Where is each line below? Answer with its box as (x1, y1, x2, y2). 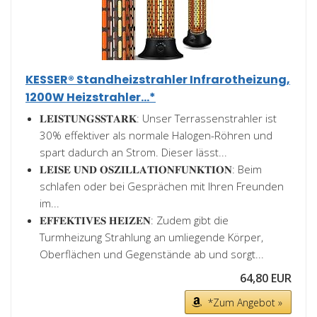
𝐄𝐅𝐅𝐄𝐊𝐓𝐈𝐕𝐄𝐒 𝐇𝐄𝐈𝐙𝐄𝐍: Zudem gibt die (40, 213, 229, 227)
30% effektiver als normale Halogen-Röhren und (40, 128, 272, 142)
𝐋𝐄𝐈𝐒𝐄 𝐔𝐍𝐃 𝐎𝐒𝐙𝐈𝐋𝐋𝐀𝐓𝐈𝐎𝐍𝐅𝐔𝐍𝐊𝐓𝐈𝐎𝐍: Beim (40, 162, 262, 176)
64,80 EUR (240, 270, 292, 286)
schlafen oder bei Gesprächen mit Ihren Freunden (40, 179, 284, 193)
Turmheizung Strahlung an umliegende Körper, (40, 230, 263, 244)
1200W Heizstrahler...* (25, 89, 156, 105)
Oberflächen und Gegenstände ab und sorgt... (40, 247, 264, 261)
